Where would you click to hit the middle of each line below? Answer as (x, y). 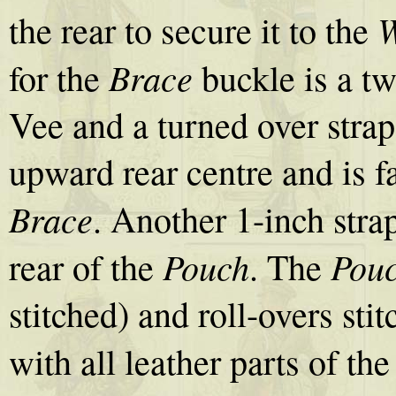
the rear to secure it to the (193, 30)
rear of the (81, 267)
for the (59, 78)
